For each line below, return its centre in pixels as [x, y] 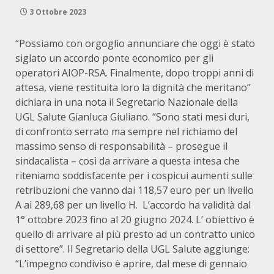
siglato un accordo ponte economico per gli [114, 58]
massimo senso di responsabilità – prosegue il [121, 146]
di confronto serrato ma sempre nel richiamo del [126, 131]
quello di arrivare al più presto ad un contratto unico [135, 234]
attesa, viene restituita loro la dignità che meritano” [133, 87]
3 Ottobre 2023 [57, 12]
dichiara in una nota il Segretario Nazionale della [127, 102]
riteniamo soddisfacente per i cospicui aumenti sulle [134, 176]
